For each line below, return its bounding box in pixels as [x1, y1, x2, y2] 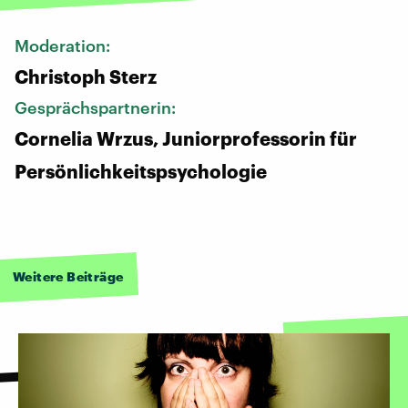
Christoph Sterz [15, 65, 157, 87]
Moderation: [15, 35, 114, 56]
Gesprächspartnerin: [15, 97, 179, 117]
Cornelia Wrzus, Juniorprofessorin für [15, 127, 357, 149]
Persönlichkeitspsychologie [15, 159, 267, 182]
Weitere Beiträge [13, 268, 124, 284]
